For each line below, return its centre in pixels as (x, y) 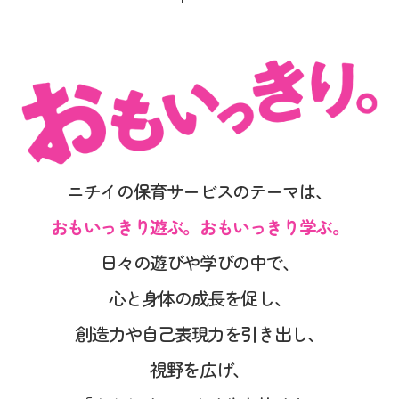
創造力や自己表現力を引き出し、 (199, 333)
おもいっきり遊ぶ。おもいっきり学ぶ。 (199, 226)
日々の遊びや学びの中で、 (199, 262)
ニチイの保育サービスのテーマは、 (199, 191)
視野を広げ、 (199, 369)
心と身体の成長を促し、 (199, 297)
